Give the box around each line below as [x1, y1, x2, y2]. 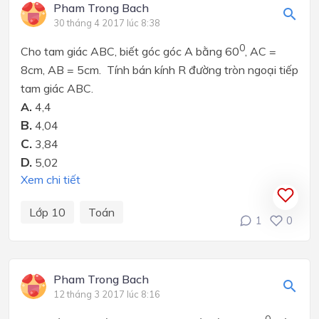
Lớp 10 [29, 205, 66, 220]
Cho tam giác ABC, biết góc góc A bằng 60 [21, 44, 239, 59]
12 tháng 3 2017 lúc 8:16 [53, 288, 160, 300]
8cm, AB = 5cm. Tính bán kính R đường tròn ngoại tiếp [21, 63, 298, 78]
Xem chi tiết [21, 172, 80, 187]
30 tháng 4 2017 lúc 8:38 [53, 16, 160, 28]
